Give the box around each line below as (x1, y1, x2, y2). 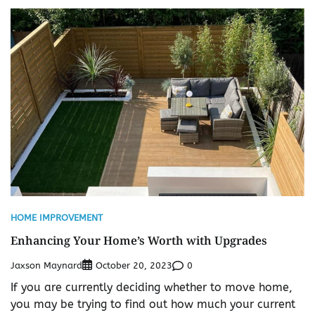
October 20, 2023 (96, 260, 172, 271)
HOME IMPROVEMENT (11, 212, 103, 224)
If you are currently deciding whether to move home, (11, 281, 292, 295)
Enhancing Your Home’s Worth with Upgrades (11, 233, 267, 249)
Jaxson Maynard (11, 259, 82, 271)
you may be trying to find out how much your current (11, 297, 295, 311)
